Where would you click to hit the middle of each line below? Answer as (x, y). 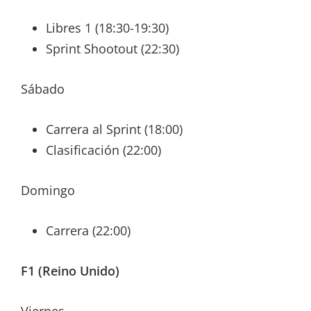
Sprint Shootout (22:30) (112, 49)
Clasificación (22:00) (103, 150)
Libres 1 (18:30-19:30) (107, 28)
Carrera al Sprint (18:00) (114, 129)
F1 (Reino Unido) (70, 271)
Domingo (48, 191)
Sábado (43, 89)
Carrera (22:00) (88, 231)
